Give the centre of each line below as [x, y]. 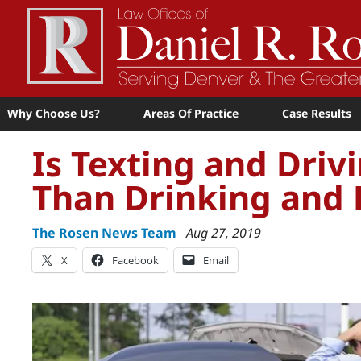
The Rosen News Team [104, 233]
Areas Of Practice [191, 113]
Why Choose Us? [54, 113]
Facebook [135, 260]
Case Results [317, 113]
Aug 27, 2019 [224, 233]
